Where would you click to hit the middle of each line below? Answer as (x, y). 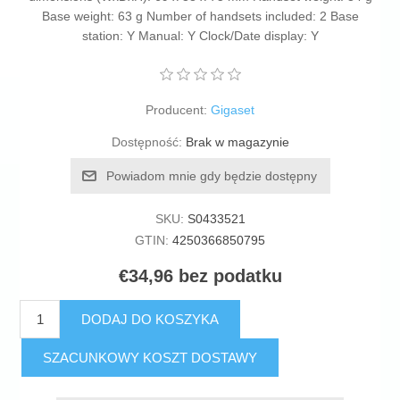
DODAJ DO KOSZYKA (150, 320)
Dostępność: (146, 142)
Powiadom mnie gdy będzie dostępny (211, 176)
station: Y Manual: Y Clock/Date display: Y (200, 36)
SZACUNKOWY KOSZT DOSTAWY (150, 358)
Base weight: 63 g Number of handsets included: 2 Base (200, 17)
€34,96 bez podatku (200, 276)
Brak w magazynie (237, 142)
